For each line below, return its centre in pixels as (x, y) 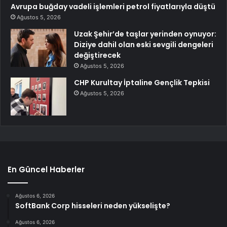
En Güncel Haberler (46, 169)
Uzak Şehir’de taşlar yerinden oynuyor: (145, 34)
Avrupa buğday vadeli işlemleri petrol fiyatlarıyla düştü (113, 6)
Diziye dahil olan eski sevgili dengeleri (144, 44)
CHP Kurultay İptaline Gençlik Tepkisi (142, 82)
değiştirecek (97, 55)
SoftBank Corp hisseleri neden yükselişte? (93, 205)
